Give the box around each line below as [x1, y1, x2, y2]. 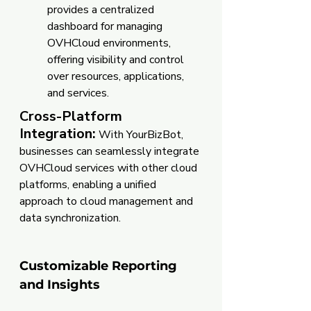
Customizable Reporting [19, 258, 180, 274]
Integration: [19, 124, 96, 143]
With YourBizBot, [96, 126, 186, 142]
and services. [47, 85, 109, 101]
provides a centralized [47, 1, 157, 17]
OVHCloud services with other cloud [19, 160, 200, 176]
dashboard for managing [47, 18, 165, 34]
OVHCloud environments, [47, 35, 174, 51]
